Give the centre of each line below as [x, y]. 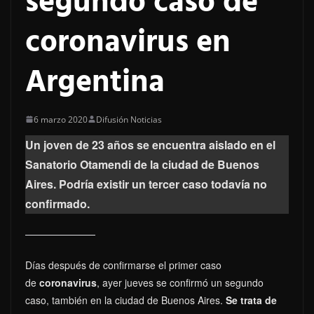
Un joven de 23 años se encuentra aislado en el [150, 144]
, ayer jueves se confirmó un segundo [180, 282]
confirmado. [57, 203]
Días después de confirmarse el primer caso [123, 265]
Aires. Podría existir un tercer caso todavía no [146, 184]
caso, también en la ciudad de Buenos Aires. [125, 300]
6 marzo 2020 [61, 119]
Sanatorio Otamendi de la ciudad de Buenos [142, 164]
